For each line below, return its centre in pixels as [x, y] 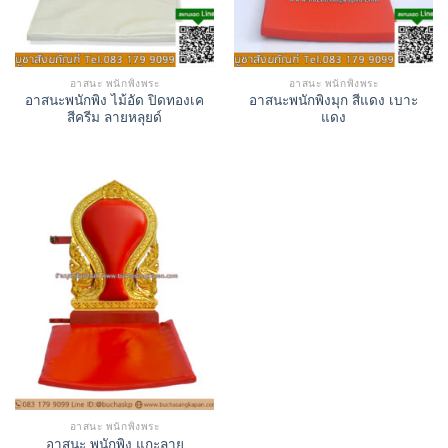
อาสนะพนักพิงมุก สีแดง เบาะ [333, 101]
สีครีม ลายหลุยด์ [114, 118]
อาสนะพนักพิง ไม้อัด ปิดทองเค [114, 101]
